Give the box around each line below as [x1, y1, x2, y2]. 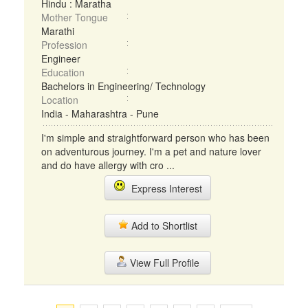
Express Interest [125, 181, 202, 195]
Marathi [41, 24, 74, 38]
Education [41, 65, 85, 79]
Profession [41, 38, 87, 52]
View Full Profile [126, 256, 199, 269]
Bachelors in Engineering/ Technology [41, 79, 206, 93]
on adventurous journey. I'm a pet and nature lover [41, 144, 261, 158]
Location [41, 93, 78, 107]
